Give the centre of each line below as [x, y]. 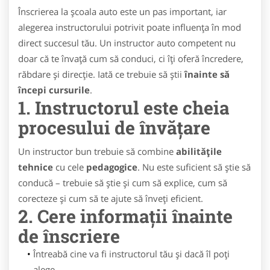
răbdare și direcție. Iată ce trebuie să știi [101, 74]
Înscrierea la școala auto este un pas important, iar [122, 11]
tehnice [36, 167]
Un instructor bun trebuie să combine [97, 151]
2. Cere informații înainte [125, 216]
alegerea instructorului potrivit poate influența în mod [130, 27]
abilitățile [199, 151]
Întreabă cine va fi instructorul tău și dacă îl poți [131, 254]
